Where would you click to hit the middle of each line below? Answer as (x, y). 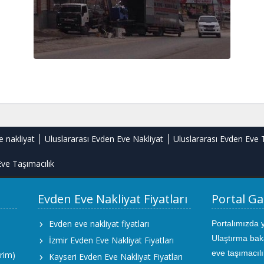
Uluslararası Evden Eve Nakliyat (104, 139)
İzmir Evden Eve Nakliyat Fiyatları (111, 240)
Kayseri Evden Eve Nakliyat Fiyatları (116, 257)
